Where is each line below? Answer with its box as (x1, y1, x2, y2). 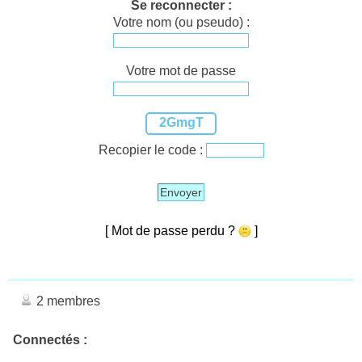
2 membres (33, 293, 100, 308)
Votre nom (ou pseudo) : (112, 15, 250, 29)
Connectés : (13, 332, 87, 347)
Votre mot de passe (126, 63, 236, 78)
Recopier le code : (98, 142, 206, 157)
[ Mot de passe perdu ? (104, 223, 238, 238)
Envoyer (160, 185, 202, 199)
